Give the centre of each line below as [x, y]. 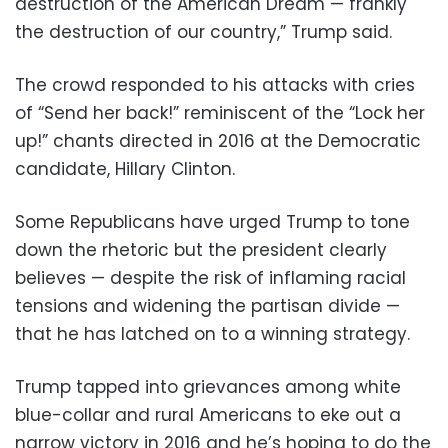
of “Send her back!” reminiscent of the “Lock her [220, 112]
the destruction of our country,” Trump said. [203, 31]
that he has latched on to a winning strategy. [212, 333]
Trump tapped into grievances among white [208, 386]
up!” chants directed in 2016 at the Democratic [218, 140]
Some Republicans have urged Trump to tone [212, 221]
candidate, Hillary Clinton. [125, 168]
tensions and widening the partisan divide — [207, 305]
